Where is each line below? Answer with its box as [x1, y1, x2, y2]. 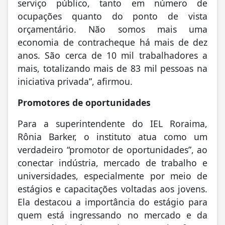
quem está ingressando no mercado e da [18, 208, 207, 221]
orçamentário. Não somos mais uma [18, 23, 207, 35]
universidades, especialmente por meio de [18, 169, 207, 182]
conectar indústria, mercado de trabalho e [18, 156, 207, 169]
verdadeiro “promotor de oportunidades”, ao [18, 143, 207, 156]
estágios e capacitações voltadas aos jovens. [18, 182, 207, 195]
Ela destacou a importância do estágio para [18, 195, 207, 208]
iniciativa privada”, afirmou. [18, 75, 133, 87]
